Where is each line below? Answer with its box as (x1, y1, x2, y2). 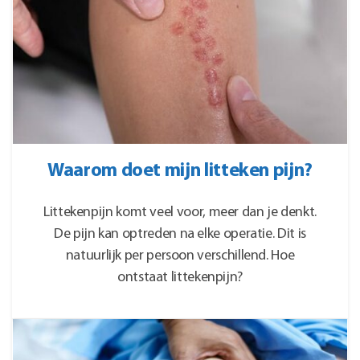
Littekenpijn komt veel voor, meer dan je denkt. (43, 205, 317, 221)
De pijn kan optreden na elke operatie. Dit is (54, 227, 306, 243)
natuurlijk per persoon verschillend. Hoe (65, 248, 295, 264)
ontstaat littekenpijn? (117, 270, 243, 286)
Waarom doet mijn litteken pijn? (47, 162, 313, 182)
